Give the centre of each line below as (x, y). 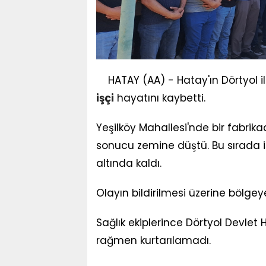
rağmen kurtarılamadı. (153, 240)
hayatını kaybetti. (160, 98)
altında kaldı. (129, 163)
